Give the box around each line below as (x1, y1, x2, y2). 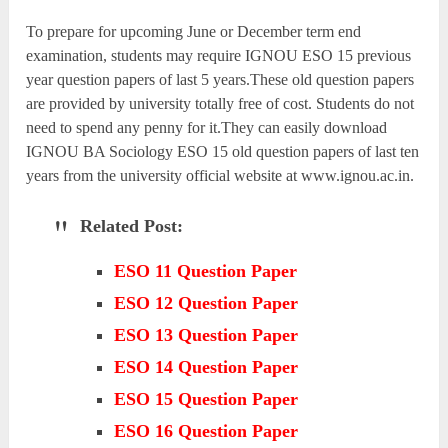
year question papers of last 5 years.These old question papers (26, 70, 415, 88)
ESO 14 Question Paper (114, 356, 299, 377)
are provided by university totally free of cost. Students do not (26, 94, 415, 112)
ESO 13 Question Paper (114, 324, 299, 345)
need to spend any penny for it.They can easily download (26, 118, 388, 136)
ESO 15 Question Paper (114, 388, 299, 409)
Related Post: (80, 215, 184, 236)
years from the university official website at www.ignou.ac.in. (26, 166, 415, 184)
